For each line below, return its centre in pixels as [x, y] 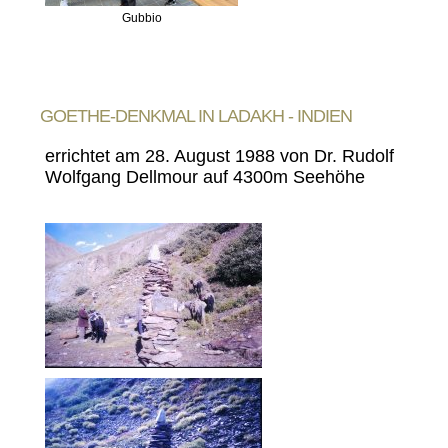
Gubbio [141, 18]
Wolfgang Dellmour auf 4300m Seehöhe [205, 177]
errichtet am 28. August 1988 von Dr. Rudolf [219, 156]
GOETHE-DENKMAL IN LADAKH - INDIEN [196, 116]
